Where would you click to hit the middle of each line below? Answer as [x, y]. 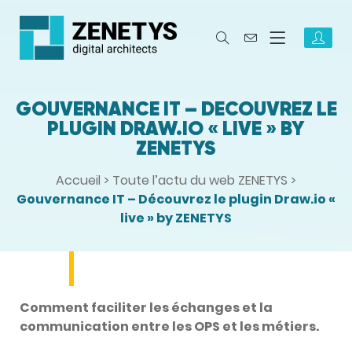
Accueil [78, 180]
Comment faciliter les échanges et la [146, 308]
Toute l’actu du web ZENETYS [200, 180]
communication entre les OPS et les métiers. [169, 326]
